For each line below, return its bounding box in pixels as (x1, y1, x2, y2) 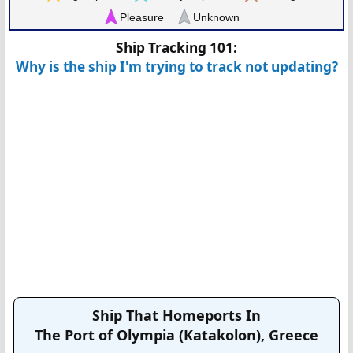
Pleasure (119, 10, 164, 24)
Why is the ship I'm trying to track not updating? (15, 57, 338, 76)
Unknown (192, 10, 240, 24)
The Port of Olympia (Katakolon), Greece (35, 325, 318, 344)
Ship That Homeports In (92, 305, 261, 325)
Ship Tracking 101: (116, 38, 237, 57)
